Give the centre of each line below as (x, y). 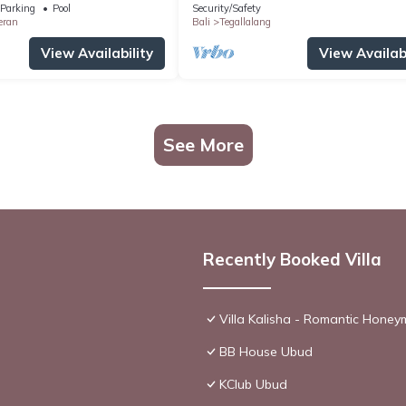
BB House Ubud (266, 351)
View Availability (97, 53)
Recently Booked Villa (292, 259)
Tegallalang (245, 21)
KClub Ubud (253, 384)
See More (203, 144)
